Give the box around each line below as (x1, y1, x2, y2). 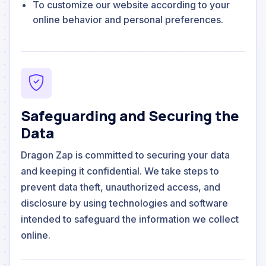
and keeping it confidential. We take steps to (21, 164, 219, 177)
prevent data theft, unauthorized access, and (21, 180, 220, 193)
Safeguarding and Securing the (21, 105, 239, 125)
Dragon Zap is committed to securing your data (21, 148, 230, 161)
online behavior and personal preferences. (33, 13, 223, 26)
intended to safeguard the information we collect (21, 213, 239, 225)
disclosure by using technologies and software (21, 197, 228, 209)
